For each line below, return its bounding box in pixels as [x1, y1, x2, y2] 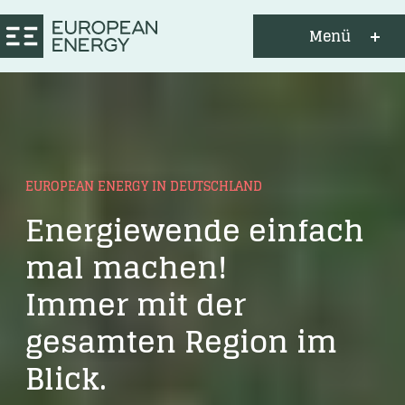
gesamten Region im [25, 315, 337, 368]
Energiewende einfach [25, 203, 364, 257]
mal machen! [25, 240, 227, 294]
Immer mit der [25, 278, 246, 331]
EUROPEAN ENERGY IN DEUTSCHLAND [25, 174, 262, 197]
